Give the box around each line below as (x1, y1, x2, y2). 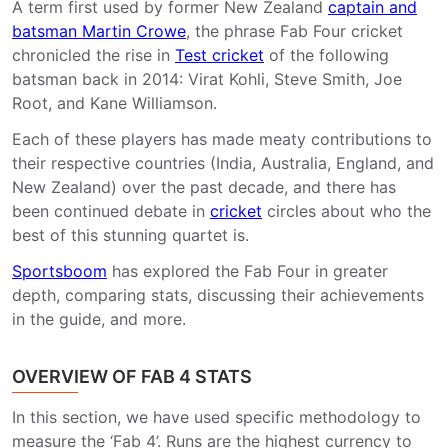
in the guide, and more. (12, 309, 186, 329)
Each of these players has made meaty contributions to (12, 129, 432, 149)
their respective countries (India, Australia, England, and (12, 153, 434, 173)
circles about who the (262, 201, 431, 221)
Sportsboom (12, 261, 107, 281)
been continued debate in (12, 201, 210, 221)
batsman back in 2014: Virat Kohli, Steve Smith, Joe (12, 69, 402, 89)
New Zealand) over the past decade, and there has (12, 177, 396, 197)
